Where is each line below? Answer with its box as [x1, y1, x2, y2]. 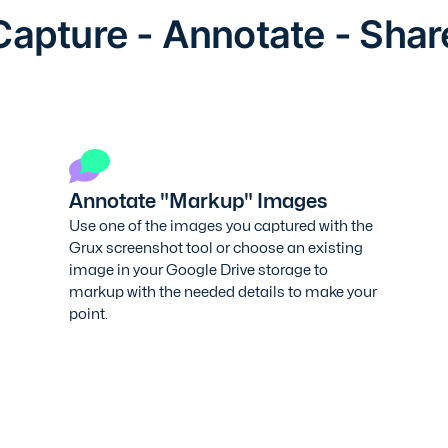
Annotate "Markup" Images [69, 188, 328, 213]
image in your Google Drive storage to [69, 260, 329, 278]
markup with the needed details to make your [69, 282, 378, 300]
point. [69, 304, 109, 322]
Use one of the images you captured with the [69, 216, 374, 234]
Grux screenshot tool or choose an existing [69, 238, 364, 256]
